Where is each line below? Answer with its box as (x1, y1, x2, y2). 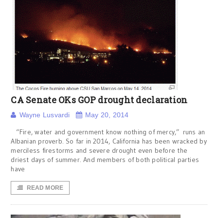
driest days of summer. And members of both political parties (11, 155, 200, 164)
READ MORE (26, 184, 64, 191)
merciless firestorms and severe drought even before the (11, 146, 187, 155)
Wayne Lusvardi (19, 111, 70, 119)
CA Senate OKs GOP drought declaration (11, 94, 188, 106)
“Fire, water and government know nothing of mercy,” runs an (11, 127, 205, 136)
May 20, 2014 (85, 111, 129, 119)
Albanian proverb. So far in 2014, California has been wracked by (11, 137, 207, 145)
